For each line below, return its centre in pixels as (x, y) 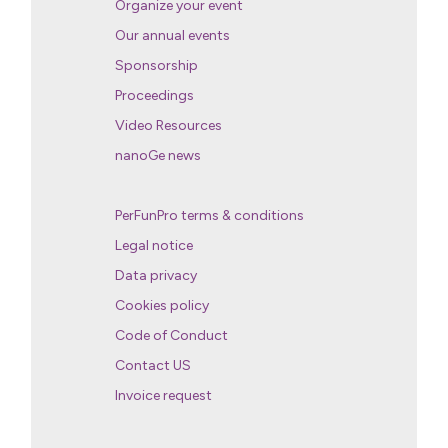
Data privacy (156, 275)
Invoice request (164, 395)
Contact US (153, 365)
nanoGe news (158, 155)
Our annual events (173, 35)
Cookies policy (162, 305)
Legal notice (154, 245)
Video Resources (169, 125)
